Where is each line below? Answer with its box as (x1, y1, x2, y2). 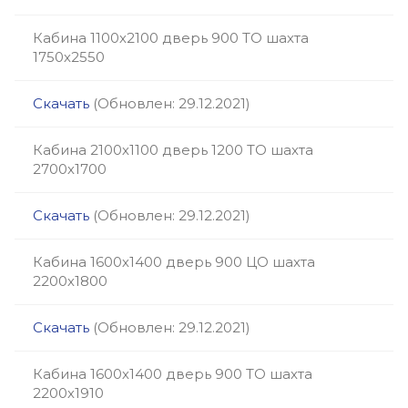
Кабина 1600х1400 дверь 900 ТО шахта (33, 365, 312, 382)
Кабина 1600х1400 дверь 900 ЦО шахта (33, 253, 315, 270)
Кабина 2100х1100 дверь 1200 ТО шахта (33, 141, 313, 158)
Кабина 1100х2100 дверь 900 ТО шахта (33, 29, 309, 46)
